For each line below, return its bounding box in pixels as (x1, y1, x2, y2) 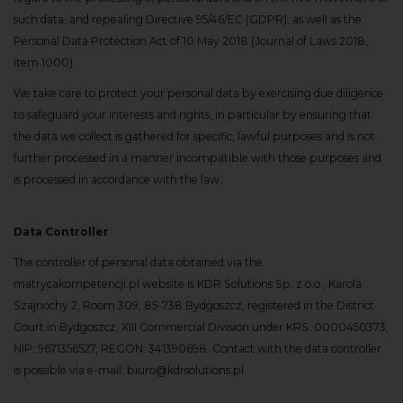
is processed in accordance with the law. (13, 173, 222, 186)
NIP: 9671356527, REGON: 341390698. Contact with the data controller (13, 342, 381, 355)
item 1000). (13, 56, 76, 69)
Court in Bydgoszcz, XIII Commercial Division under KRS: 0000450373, (13, 320, 389, 334)
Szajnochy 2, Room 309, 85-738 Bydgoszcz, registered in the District (13, 299, 374, 312)
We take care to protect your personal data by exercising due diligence (13, 86, 383, 100)
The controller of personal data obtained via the (13, 255, 263, 269)
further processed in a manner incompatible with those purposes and (13, 151, 381, 165)
